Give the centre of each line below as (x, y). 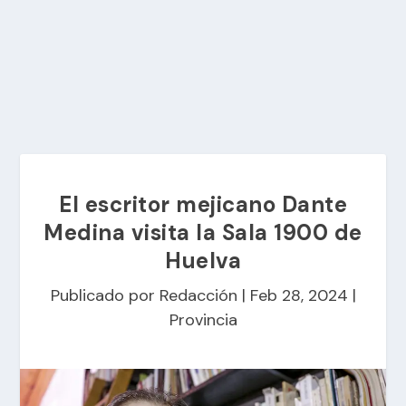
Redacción (198, 295)
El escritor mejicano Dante (203, 204)
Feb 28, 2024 (299, 295)
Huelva (203, 261)
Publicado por (105, 295)
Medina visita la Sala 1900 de (203, 232)
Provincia (203, 320)
